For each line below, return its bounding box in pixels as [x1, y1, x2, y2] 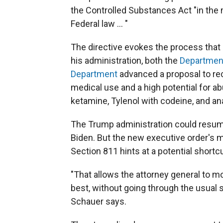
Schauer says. [71, 196, 126, 207]
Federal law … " [71, 18, 128, 29]
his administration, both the [71, 55, 178, 66]
